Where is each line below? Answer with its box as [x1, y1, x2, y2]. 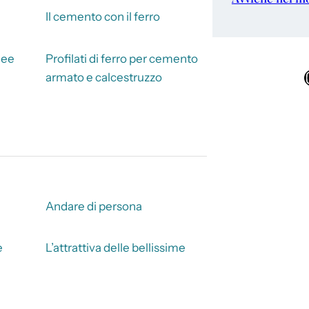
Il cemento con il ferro [45, 10, 160, 24]
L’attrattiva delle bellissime [45, 241, 186, 255]
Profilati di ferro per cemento [45, 51, 198, 66]
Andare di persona [45, 199, 142, 213]
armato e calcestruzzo [45, 70, 162, 84]
